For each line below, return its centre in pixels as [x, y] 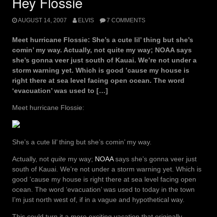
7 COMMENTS [126, 20]
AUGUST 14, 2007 [42, 20]
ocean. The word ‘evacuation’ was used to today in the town [103, 189]
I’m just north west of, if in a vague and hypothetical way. [98, 199]
